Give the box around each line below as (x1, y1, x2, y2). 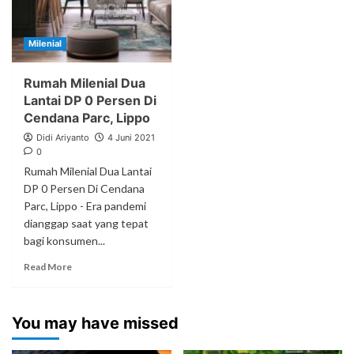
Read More (24, 261, 72, 273)
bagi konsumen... (24, 234, 105, 247)
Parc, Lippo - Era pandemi (24, 199, 146, 213)
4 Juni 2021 (107, 132, 155, 143)
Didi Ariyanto (36, 132, 89, 143)
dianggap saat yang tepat (24, 217, 149, 230)
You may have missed (12, 314, 179, 333)
